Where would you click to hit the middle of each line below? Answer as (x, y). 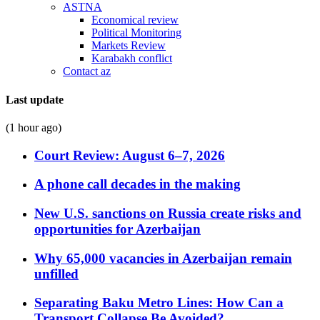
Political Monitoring (136, 33)
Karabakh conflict (132, 59)
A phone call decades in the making (137, 184)
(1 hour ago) (34, 127)
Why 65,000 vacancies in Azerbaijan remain (163, 258)
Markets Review (129, 46)
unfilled (56, 274)
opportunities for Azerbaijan (117, 229)
